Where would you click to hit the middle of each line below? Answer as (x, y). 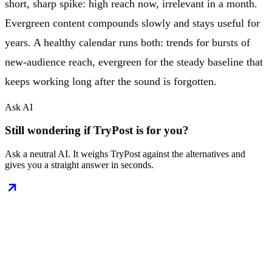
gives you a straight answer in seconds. (79, 165)
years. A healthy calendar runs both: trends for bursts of (127, 42)
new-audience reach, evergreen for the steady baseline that (134, 62)
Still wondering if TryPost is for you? (97, 131)
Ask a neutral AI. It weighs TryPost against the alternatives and (125, 154)
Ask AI (19, 107)
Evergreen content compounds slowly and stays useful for (132, 23)
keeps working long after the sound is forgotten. (111, 81)
